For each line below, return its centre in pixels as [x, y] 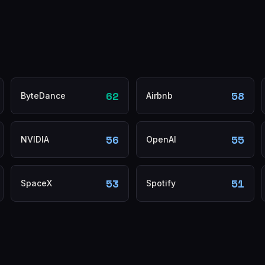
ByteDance [43, 96]
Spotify [161, 183]
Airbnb [159, 96]
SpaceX [36, 183]
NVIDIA [35, 139]
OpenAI [161, 139]
